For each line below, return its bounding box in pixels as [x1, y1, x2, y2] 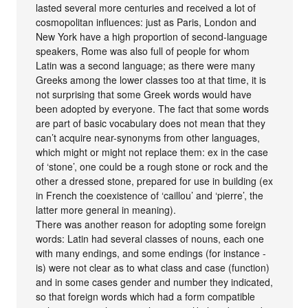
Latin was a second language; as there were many [36, 58, 256, 72]
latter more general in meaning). [36, 202, 177, 217]
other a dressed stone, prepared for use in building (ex [36, 173, 274, 188]
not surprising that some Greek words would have [36, 87, 252, 101]
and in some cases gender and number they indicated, [36, 274, 274, 289]
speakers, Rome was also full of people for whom [36, 43, 250, 58]
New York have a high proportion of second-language [36, 29, 268, 43]
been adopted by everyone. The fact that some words [36, 101, 269, 115]
